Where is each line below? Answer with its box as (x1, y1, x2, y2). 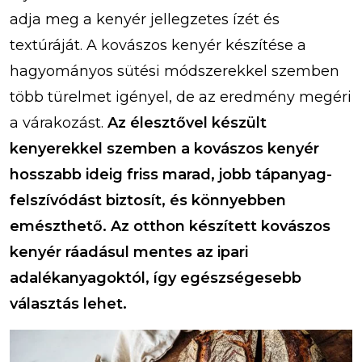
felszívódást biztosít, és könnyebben (10, 192, 286, 210)
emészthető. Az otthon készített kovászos (10, 217, 330, 236)
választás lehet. (10, 295, 127, 314)
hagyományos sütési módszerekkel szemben (10, 62, 339, 81)
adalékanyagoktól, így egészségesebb (10, 269, 301, 288)
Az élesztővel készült (107, 114, 267, 133)
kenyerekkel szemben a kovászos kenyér (10, 140, 319, 158)
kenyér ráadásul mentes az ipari (10, 243, 248, 262)
